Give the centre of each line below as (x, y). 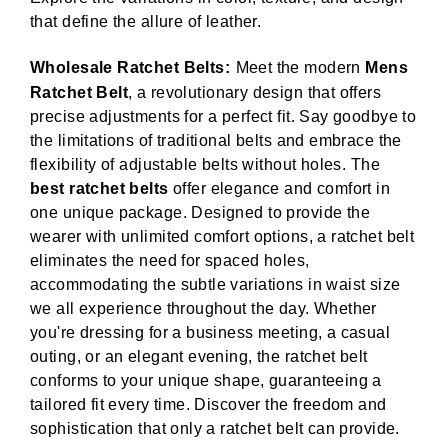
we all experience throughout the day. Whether (203, 309)
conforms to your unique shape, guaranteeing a (206, 381)
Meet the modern (300, 68)
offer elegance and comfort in (279, 189)
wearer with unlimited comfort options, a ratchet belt (222, 237)
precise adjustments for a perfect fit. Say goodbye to (223, 117)
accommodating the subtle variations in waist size (215, 285)
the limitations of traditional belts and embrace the (216, 141)
